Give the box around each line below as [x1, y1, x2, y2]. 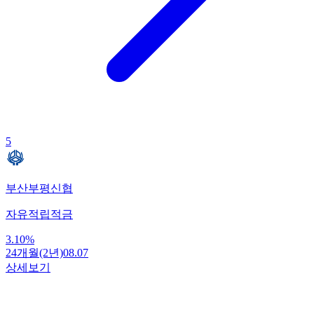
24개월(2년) [6, 246, 63, 259]
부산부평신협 [6, 182, 73, 194]
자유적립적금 [6, 207, 73, 220]
